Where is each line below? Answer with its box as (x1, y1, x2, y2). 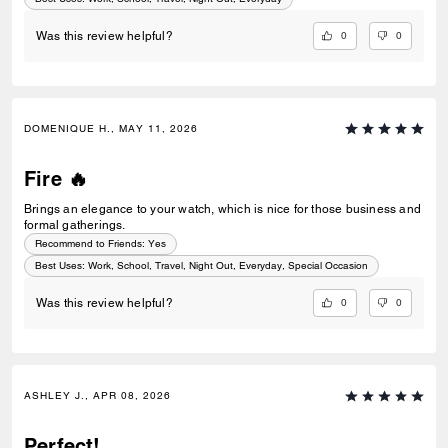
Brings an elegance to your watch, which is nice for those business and (24, 202, 421, 217)
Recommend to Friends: (35, 237, 145, 251)
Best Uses (35, 259, 82, 273)
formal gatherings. (24, 218, 126, 233)
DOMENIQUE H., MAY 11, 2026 (24, 122, 198, 136)
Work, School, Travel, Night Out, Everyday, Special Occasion (88, 259, 368, 273)
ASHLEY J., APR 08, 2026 (24, 389, 171, 403)
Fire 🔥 (24, 167, 89, 192)
